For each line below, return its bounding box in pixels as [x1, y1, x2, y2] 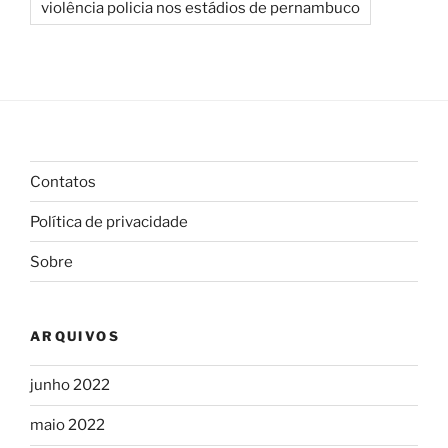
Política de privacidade [30, 212, 188, 231]
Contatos [30, 172, 96, 191]
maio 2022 [30, 416, 105, 435]
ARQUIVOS [30, 328, 120, 345]
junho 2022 [30, 376, 110, 395]
